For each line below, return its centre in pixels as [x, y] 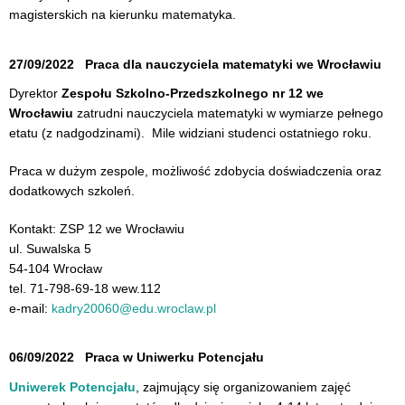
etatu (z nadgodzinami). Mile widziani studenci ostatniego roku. [190, 133]
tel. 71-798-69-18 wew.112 [85, 288]
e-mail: [30, 308]
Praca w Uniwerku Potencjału [174, 358]
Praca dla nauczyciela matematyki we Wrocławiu [233, 64]
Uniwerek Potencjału [72, 386]
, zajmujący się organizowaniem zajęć [243, 386]
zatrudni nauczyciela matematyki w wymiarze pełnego [228, 113]
